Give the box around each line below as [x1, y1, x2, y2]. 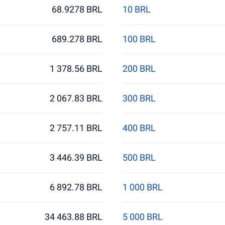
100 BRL [122, 34, 156, 44]
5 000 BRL [122, 211, 163, 222]
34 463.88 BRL [45, 211, 103, 222]
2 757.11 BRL [50, 123, 103, 133]
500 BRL [122, 152, 156, 163]
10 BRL [122, 4, 151, 15]
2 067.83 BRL [50, 93, 103, 103]
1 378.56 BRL [50, 63, 103, 74]
